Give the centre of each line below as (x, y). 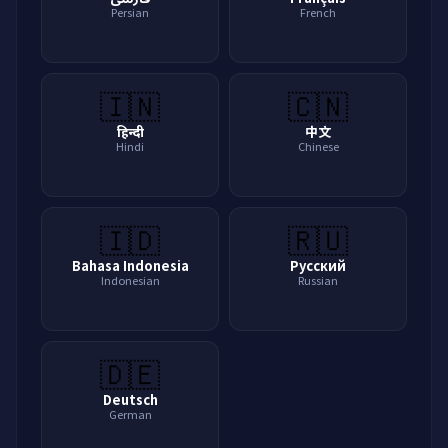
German (130, 414)
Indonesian (130, 280)
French (318, 12)
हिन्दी (130, 131)
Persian (130, 12)
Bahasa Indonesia (130, 265)
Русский (318, 265)
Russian (318, 280)
